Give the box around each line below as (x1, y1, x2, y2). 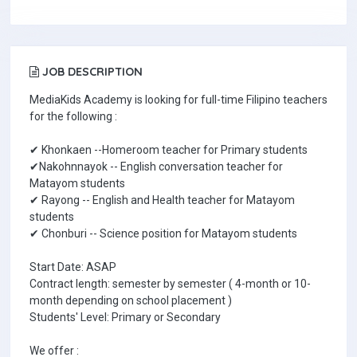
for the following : (29, 110, 117, 123)
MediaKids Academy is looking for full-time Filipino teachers (29, 93, 328, 106)
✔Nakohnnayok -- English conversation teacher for (29, 160, 283, 173)
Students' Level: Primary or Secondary (29, 311, 221, 324)
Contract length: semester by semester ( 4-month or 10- (29, 277, 311, 290)
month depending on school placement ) (29, 294, 232, 307)
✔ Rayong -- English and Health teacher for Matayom (29, 194, 295, 206)
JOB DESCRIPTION (39, 65, 143, 79)
